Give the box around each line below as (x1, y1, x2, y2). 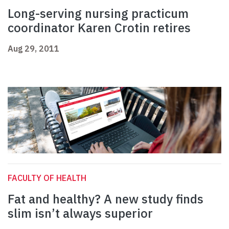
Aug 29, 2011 (8, 43, 59, 54)
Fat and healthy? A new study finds (8, 191, 203, 208)
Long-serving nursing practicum (8, 5, 189, 22)
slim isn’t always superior (8, 205, 153, 222)
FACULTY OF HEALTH (8, 173, 86, 184)
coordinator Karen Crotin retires (8, 19, 191, 36)
